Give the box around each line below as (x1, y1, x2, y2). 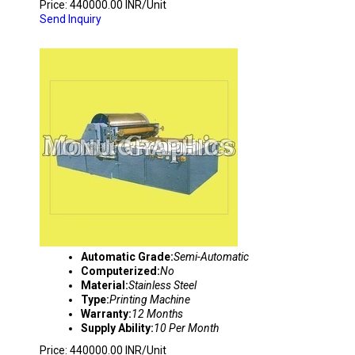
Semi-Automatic (174, 250, 249, 263)
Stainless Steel (128, 279, 197, 292)
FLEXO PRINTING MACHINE (40, 25, 228, 41)
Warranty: (81, 307, 132, 320)
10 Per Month (154, 322, 219, 334)
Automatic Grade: (81, 250, 174, 263)
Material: (81, 279, 128, 292)
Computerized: (81, 265, 160, 277)
